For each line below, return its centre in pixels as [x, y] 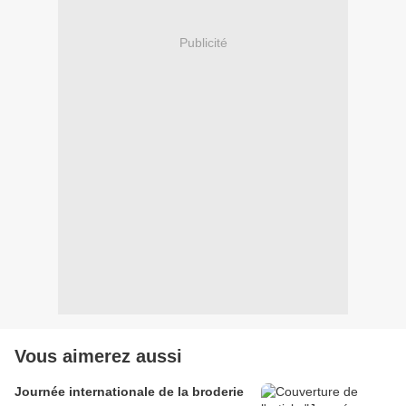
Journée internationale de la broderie [129, 391]
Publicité [203, 42]
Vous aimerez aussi [98, 356]
